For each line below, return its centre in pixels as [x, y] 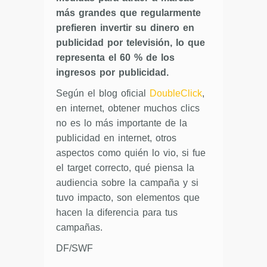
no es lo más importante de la [122, 123]
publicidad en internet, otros [116, 138]
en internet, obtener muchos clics [128, 108]
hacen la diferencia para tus [117, 213]
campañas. [79, 228]
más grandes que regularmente [128, 13]
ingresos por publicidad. [112, 73]
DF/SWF [74, 249]
